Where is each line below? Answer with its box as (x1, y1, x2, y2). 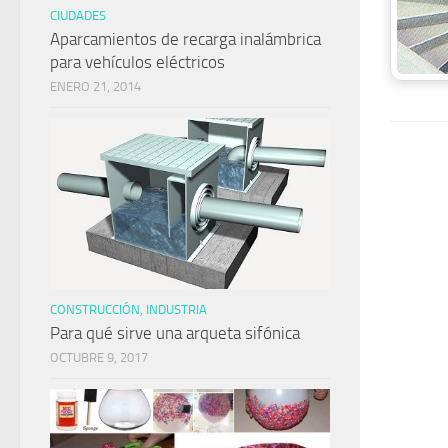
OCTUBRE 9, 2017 (50, 350, 148, 366)
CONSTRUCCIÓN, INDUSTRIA (50, 302, 207, 318)
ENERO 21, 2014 (50, 78, 141, 94)
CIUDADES (50, 7, 106, 23)
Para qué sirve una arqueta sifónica (50, 323, 300, 344)
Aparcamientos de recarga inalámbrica (50, 28, 321, 49)
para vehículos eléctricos (50, 51, 225, 72)
